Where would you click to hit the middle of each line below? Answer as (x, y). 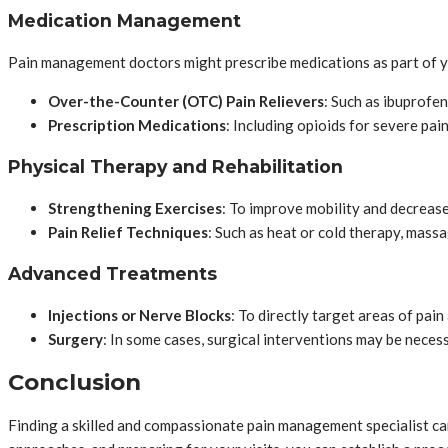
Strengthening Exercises (135, 208)
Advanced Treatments (112, 273)
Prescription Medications (137, 125)
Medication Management (124, 20)
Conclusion (74, 382)
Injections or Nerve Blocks (139, 315)
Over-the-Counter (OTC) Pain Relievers (186, 101)
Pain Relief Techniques (128, 232)
